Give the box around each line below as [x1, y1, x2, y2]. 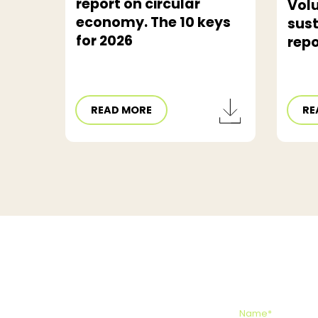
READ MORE [91, 103, 153, 118]
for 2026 [76, 31, 133, 51]
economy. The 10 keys [76, 13, 231, 33]
